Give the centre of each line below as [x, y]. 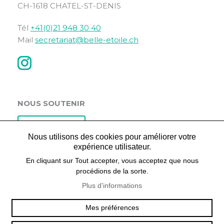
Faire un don [51, 125]
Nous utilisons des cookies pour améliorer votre [112, 136]
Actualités [127, 187]
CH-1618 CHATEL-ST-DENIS [69, 6]
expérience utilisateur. [112, 146]
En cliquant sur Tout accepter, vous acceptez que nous [112, 160]
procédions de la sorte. [112, 171]
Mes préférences [112, 207]
